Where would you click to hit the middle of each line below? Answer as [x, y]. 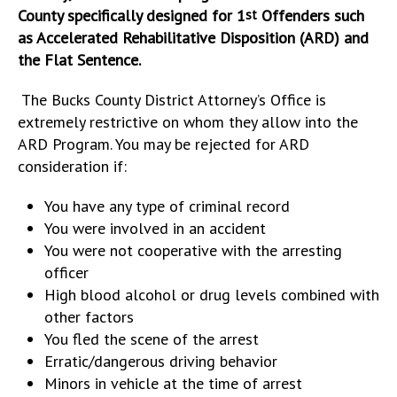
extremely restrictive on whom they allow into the [188, 121]
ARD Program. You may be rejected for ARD [163, 144]
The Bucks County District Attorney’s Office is [172, 99]
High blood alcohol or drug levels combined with [212, 294]
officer [66, 272]
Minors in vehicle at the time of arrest [173, 383]
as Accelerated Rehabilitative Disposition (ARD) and [193, 37]
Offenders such [311, 15]
